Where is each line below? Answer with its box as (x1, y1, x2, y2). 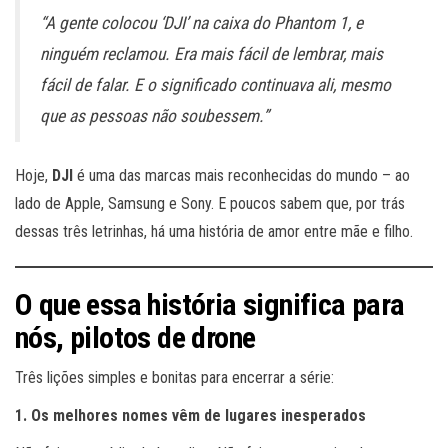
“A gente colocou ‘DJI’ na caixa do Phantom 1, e (40, 13, 363, 34)
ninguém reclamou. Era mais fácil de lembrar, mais (40, 44, 383, 65)
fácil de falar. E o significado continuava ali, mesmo (40, 75, 391, 96)
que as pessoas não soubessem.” (40, 106, 269, 127)
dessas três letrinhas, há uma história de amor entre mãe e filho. (15, 222, 413, 242)
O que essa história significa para (15, 287, 405, 323)
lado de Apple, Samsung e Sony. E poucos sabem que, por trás (15, 194, 405, 214)
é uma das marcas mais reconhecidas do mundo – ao (73, 166, 410, 186)
